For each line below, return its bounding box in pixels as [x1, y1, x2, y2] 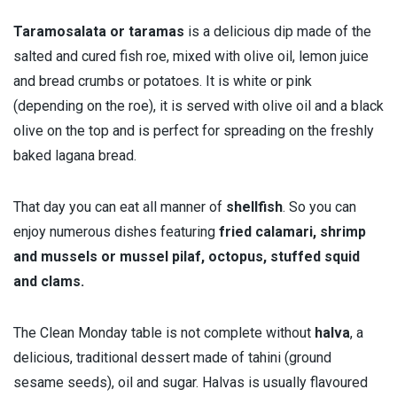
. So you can [283, 198, 356, 216]
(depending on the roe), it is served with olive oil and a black [13, 97, 384, 115]
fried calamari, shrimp [219, 223, 366, 241]
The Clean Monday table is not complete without [13, 324, 315, 342]
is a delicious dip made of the [184, 23, 371, 41]
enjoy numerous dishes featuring [13, 223, 219, 241]
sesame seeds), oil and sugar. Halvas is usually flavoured [13, 374, 368, 392]
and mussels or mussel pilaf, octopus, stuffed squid [13, 248, 360, 266]
